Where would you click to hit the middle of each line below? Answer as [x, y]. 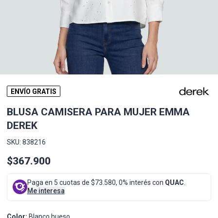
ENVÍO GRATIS [34, 91]
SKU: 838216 [26, 142]
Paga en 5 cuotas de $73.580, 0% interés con [96, 183]
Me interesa [46, 191]
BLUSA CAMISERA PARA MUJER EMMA [98, 112]
